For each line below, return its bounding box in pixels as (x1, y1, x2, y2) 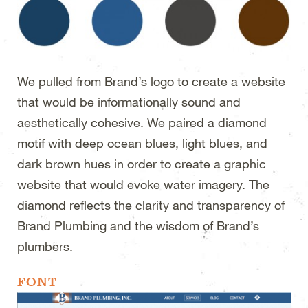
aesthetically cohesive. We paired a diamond (17, 114, 267, 130)
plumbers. (17, 238, 73, 254)
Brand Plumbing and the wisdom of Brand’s (17, 217, 259, 233)
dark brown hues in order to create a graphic (17, 155, 266, 171)
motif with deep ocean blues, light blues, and (17, 135, 267, 151)
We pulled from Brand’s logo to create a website (17, 73, 285, 89)
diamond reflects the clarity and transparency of (17, 197, 285, 212)
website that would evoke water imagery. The (17, 176, 269, 192)
